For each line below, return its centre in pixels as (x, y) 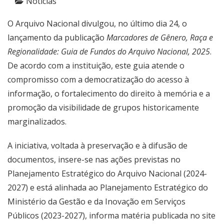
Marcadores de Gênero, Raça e (160, 38)
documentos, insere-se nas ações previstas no (94, 160)
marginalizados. (37, 122)
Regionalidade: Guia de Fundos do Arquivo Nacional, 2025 (109, 52)
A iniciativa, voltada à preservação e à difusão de (97, 146)
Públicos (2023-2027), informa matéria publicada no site (111, 216)
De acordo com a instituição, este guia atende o (96, 66)
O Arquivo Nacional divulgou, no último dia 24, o (97, 24)
